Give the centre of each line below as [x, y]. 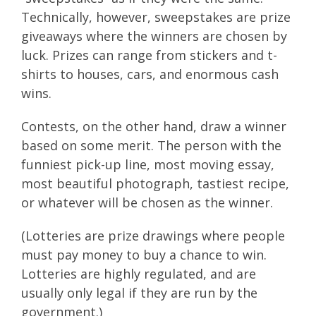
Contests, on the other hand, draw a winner [154, 126]
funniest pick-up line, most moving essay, [148, 164]
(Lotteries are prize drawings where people [153, 235]
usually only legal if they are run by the [139, 292]
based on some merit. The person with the [151, 145]
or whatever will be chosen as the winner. [147, 202]
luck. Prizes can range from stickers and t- [149, 55]
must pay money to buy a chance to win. [144, 254]
